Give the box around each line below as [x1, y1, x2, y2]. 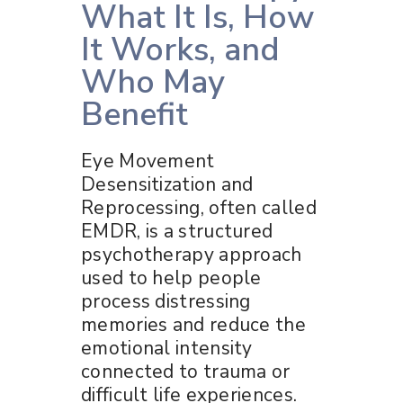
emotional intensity [81, 335, 253, 361]
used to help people [81, 264, 262, 291]
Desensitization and [81, 171, 254, 197]
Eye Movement [81, 148, 215, 174]
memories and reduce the [81, 311, 306, 337]
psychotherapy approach [81, 241, 302, 267]
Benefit [81, 92, 188, 137]
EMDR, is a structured [81, 218, 273, 244]
